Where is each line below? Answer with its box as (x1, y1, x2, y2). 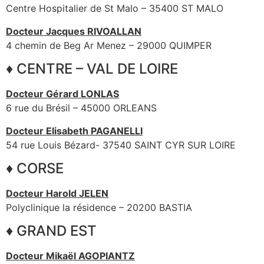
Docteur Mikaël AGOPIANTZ (6, 250, 135, 262)
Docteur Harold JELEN (6, 187, 108, 199)
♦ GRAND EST (6, 222, 97, 240)
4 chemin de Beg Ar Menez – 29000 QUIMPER (6, 39, 212, 51)
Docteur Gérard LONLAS (6, 88, 119, 100)
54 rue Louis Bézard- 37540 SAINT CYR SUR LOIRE (6, 138, 236, 151)
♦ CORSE (6, 159, 64, 177)
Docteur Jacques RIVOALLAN (6, 25, 141, 37)
